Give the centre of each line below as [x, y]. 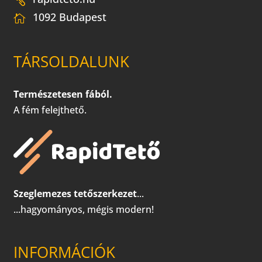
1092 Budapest [70, 17]
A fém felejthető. [50, 110]
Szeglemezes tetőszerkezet [75, 194]
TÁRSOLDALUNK [72, 62]
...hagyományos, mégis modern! [84, 210]
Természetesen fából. [63, 94]
